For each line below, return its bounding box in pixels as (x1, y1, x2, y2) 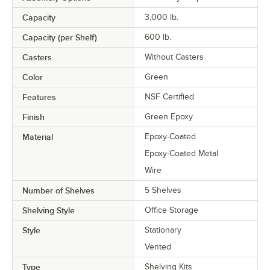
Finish (22, 111, 45, 122)
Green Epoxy (145, 111, 193, 121)
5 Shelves (145, 185, 181, 195)
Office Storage (145, 205, 198, 215)
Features (22, 92, 56, 102)
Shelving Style (22, 205, 75, 215)
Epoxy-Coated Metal (145, 148, 218, 158)
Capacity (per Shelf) (22, 32, 97, 42)
